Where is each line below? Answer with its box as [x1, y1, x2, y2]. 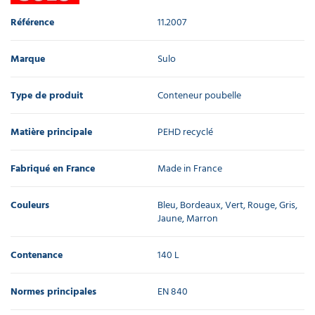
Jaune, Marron [157, 210, 218, 226]
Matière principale [11, 123, 92, 140]
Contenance [11, 246, 63, 263]
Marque [11, 50, 45, 67]
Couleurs [11, 196, 49, 213]
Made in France [157, 160, 222, 176]
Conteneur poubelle [157, 86, 241, 103]
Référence [11, 13, 54, 30]
